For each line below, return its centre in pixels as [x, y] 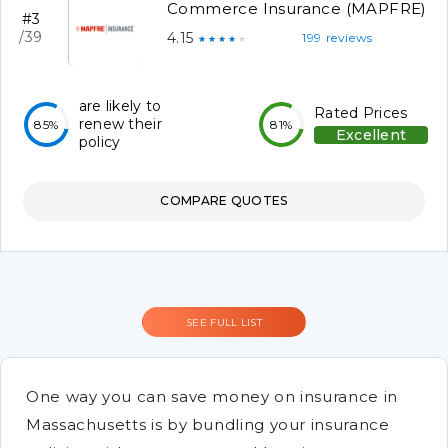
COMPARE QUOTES [224, 200]
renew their [120, 124]
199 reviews [338, 37]
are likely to [120, 106]
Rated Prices [361, 113]
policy [99, 142]
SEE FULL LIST [224, 322]
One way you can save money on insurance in [212, 396]
